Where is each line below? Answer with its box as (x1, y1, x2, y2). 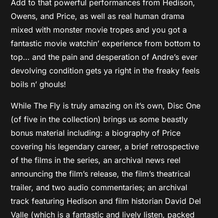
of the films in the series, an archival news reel (11, 155, 181, 165)
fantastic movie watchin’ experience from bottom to (11, 38, 201, 48)
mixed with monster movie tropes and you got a (11, 25, 187, 35)
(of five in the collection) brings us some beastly (11, 114, 188, 124)
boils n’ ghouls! (11, 79, 67, 89)
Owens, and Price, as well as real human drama (11, 11, 185, 21)
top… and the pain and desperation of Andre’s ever (11, 52, 198, 62)
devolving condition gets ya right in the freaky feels (11, 66, 200, 75)
